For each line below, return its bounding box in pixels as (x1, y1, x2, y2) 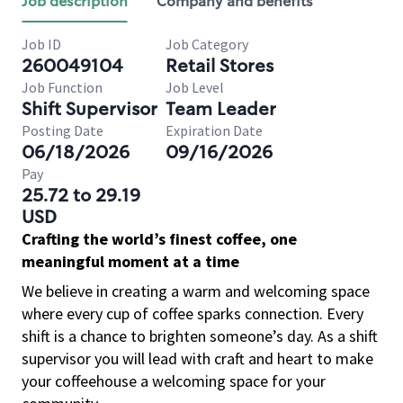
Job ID (22, 35, 61, 53)
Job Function (22, 78, 103, 96)
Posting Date (22, 121, 103, 139)
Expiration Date (166, 121, 263, 139)
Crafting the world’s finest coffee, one (22, 228, 297, 249)
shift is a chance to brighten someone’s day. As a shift (22, 326, 378, 346)
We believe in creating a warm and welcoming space (22, 281, 370, 301)
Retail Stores (166, 54, 273, 77)
